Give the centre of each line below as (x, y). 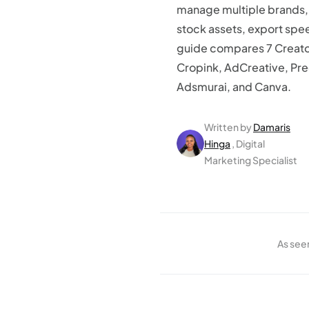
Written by (228, 127)
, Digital (248, 143)
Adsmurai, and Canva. (234, 87)
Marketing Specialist (251, 160)
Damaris (272, 127)
